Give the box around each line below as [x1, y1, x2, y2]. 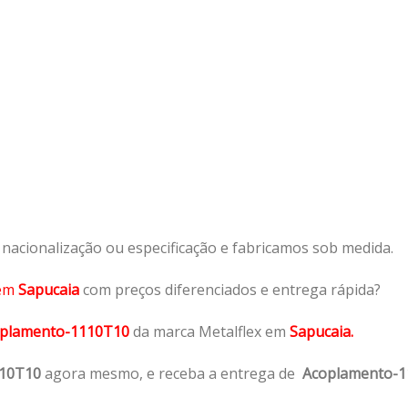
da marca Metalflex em [133, 321, 286, 342]
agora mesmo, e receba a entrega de [41, 362, 302, 383]
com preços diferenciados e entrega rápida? [83, 279, 381, 300]
